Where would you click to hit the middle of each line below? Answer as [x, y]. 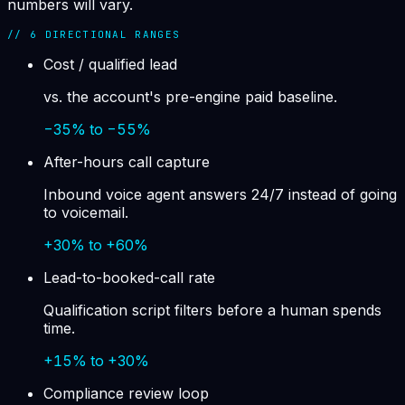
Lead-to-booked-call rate [129, 278]
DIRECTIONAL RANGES [109, 35]
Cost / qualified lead [110, 65]
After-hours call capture [127, 162]
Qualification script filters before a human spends [212, 311]
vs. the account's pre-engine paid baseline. [190, 97]
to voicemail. [86, 213]
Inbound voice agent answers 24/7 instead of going [220, 195]
